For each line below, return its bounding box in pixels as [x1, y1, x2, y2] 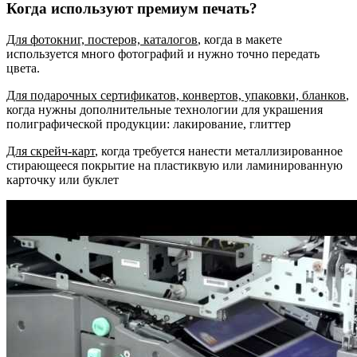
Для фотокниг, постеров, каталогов [6, 32, 198, 46]
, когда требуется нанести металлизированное [95, 143, 343, 158]
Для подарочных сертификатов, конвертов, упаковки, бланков [6, 88, 346, 102]
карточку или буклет [6, 172, 119, 186]
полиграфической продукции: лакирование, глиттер [6, 116, 291, 131]
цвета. [6, 61, 40, 75]
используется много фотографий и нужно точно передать [6, 46, 320, 61]
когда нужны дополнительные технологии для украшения [6, 102, 323, 116]
